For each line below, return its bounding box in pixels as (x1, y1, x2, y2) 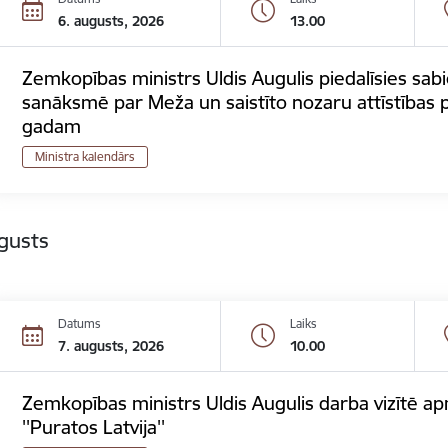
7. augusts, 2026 (58, 337, 165, 356)
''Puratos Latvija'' (22, 415, 166, 440)
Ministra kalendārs (35, 148, 136, 164)
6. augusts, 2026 (58, 11, 165, 30)
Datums (58, 316, 102, 332)
